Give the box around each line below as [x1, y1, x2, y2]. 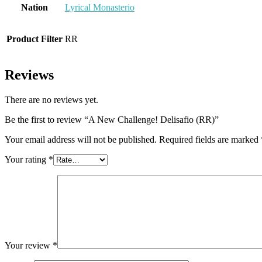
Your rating [5, 154, 49, 165]
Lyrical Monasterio [65, 2, 135, 13]
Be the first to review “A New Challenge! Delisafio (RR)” [5, 115, 219, 125]
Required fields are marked [159, 135, 261, 145]
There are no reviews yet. [5, 95, 98, 105]
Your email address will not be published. [5, 135, 157, 145]
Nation [21, 2, 48, 13]
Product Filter [6, 34, 63, 44]
